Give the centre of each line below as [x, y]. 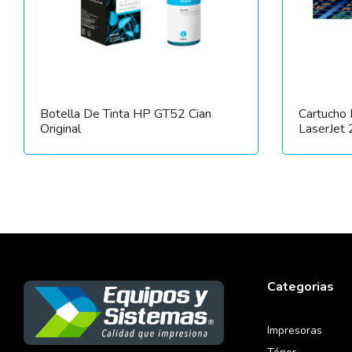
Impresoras [295, 330]
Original [60, 128]
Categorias [301, 286]
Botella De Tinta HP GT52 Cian [126, 114]
